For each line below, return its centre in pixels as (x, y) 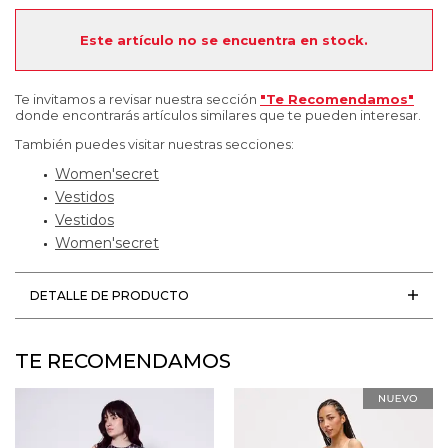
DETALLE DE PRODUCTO (109, 295)
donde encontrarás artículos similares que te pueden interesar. (218, 114)
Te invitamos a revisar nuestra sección (137, 98)
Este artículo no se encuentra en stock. (224, 39)
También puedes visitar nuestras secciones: (154, 143)
